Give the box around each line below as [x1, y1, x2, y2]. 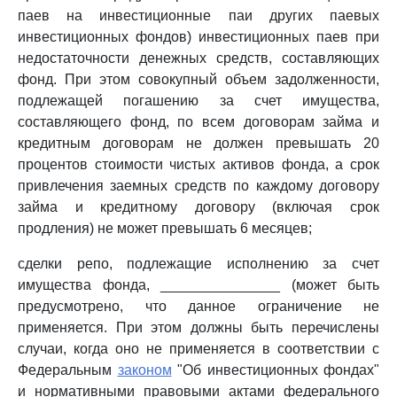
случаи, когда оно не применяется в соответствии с [18, 341, 379, 356]
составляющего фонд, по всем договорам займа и [18, 114, 379, 129]
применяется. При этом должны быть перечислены [18, 320, 379, 335]
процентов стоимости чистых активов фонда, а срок [18, 157, 379, 172]
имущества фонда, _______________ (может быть [18, 277, 379, 292]
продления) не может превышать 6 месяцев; [18, 221, 312, 236]
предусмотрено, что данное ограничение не [18, 299, 379, 314]
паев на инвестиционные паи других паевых [18, 8, 379, 23]
